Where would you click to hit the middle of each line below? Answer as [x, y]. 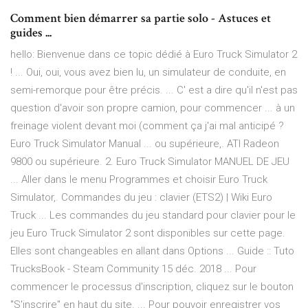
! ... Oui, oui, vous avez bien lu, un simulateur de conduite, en [148, 73]
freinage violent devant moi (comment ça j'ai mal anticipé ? [147, 126]
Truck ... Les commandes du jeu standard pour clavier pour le [153, 216]
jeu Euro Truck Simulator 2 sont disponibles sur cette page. [148, 233]
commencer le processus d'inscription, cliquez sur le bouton [152, 287]
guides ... [31, 33]
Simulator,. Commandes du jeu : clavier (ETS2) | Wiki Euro [141, 198]
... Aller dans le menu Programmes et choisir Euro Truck [139, 180]
